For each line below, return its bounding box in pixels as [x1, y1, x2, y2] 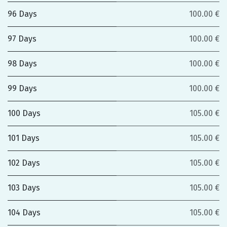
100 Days [8, 108, 41, 118]
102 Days [8, 158, 40, 168]
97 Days [8, 34, 36, 44]
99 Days [8, 84, 37, 93]
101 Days [8, 133, 40, 143]
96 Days [8, 9, 37, 19]
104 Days [8, 208, 41, 217]
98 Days [8, 59, 37, 68]
